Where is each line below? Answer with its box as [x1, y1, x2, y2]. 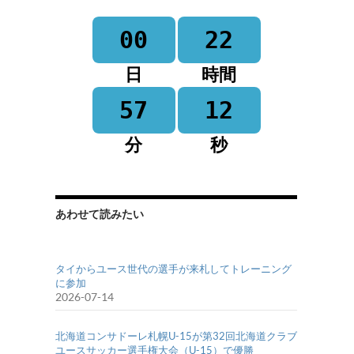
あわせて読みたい [55, 207, 144, 221]
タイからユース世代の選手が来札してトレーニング [55, 262, 292, 276]
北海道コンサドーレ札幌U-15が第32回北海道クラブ [55, 330, 297, 343]
